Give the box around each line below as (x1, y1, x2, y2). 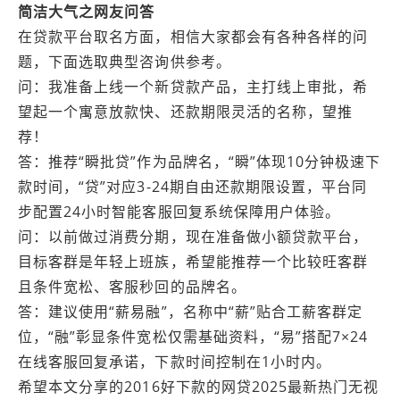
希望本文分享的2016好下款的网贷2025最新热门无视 (18, 377, 379, 396)
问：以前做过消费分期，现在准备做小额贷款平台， (18, 227, 369, 246)
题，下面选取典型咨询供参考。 (18, 52, 231, 71)
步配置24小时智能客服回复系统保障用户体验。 (18, 202, 341, 221)
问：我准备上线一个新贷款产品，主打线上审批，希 (18, 77, 369, 96)
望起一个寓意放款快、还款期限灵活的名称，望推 (18, 102, 354, 121)
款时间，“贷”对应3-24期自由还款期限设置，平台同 (18, 177, 368, 196)
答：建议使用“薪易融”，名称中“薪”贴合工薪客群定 (18, 302, 363, 321)
